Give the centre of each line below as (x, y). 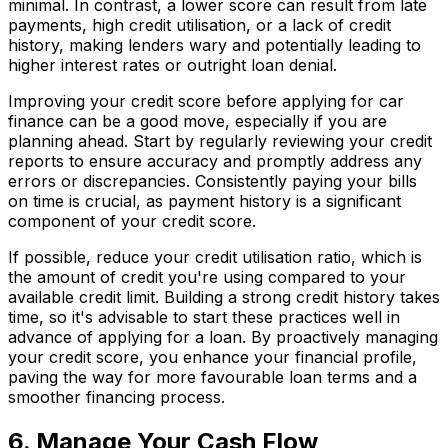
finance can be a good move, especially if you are (197, 120)
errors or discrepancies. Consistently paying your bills (212, 180)
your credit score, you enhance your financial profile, (212, 356)
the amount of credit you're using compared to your (207, 276)
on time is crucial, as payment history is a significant (204, 200)
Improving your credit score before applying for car (206, 100)
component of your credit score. (132, 220)
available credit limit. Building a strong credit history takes (224, 296)
